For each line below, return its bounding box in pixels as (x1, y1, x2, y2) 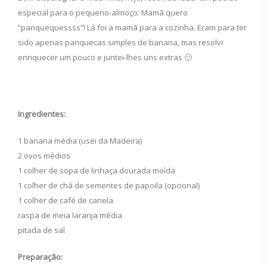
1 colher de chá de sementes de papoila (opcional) (18, 180, 200, 191)
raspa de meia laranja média (18, 210, 122, 221)
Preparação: (18, 252, 63, 262)
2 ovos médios (18, 150, 70, 161)
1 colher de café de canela (18, 195, 113, 206)
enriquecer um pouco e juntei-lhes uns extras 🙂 (18, 52, 192, 63)
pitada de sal (18, 225, 65, 235)
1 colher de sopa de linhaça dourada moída (18, 165, 175, 176)
